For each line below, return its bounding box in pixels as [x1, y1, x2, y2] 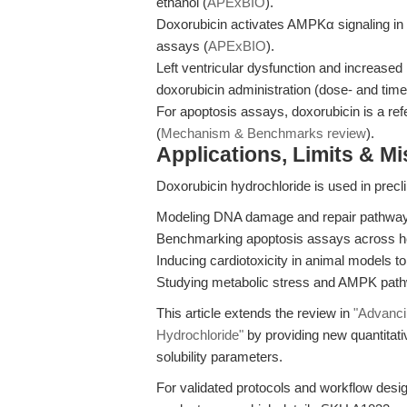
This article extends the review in [156, 305, 353, 321]
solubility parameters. [156, 349, 283, 364]
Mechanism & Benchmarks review [161, 125, 366, 141]
